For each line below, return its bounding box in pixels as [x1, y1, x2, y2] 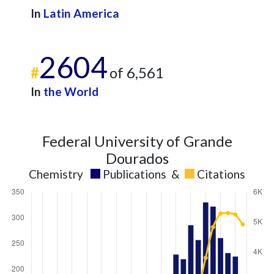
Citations [197, 167, 245, 181]
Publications [103, 167, 166, 181]
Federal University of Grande [42, 132, 232, 150]
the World [43, 84, 98, 98]
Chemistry [29, 167, 83, 181]
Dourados [105, 149, 169, 167]
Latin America [43, 6, 119, 20]
